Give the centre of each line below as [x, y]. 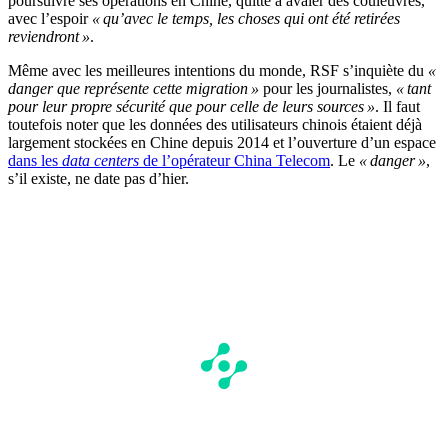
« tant [413, 88]
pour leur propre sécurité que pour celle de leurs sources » [191, 106]
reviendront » [49, 36]
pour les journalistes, [327, 88]
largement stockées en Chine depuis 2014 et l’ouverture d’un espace [222, 142]
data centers [100, 160]
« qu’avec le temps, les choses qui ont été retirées [246, 18]
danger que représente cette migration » [133, 88]
